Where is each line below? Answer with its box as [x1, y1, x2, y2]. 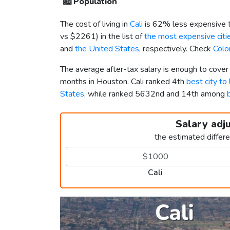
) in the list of [96, 31, 144, 43]
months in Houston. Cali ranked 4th [60, 76, 186, 88]
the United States [75, 43, 139, 55]
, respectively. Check [139, 43, 213, 55]
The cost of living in [60, 18, 130, 30]
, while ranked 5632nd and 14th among [84, 88, 227, 100]
